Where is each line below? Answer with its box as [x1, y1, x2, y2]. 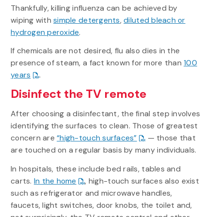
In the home [33, 175, 77, 186]
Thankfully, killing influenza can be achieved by [10, 2, 178, 13]
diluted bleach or [124, 15, 186, 25]
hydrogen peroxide [10, 27, 79, 37]
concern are [10, 133, 57, 143]
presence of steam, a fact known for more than [10, 58, 184, 68]
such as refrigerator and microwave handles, [10, 187, 172, 198]
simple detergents [53, 15, 120, 25]
